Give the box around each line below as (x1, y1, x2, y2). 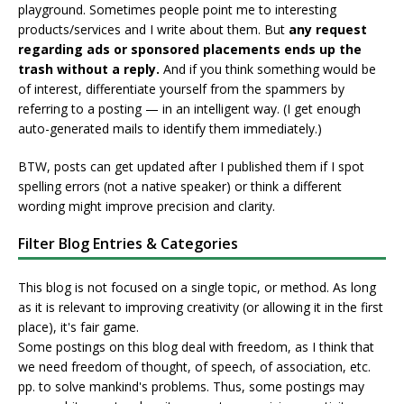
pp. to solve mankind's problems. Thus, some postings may (18, 378, 364, 396)
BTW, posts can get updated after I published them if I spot (18, 158, 364, 176)
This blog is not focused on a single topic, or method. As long (18, 279, 376, 297)
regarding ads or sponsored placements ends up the (18, 41, 362, 59)
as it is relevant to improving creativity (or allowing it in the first (18, 298, 383, 317)
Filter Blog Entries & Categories (18, 234, 238, 254)
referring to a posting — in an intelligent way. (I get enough (18, 100, 361, 118)
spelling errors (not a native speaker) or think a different (18, 178, 342, 196)
